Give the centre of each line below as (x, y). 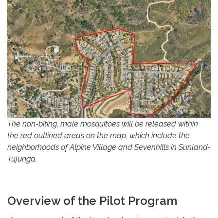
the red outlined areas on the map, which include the (99, 136)
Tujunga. (22, 159)
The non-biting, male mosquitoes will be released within (103, 124)
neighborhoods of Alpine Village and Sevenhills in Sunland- (109, 147)
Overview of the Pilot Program (92, 201)
